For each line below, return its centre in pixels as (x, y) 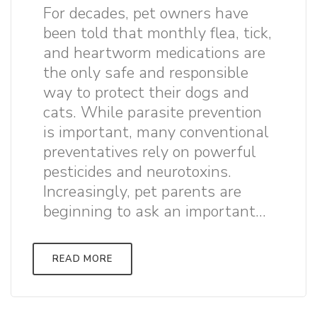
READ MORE (82, 259)
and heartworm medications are (154, 53)
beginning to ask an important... (155, 212)
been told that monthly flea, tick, (157, 33)
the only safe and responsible (146, 73)
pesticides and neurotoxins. (137, 172)
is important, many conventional (156, 132)
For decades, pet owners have (146, 13)
